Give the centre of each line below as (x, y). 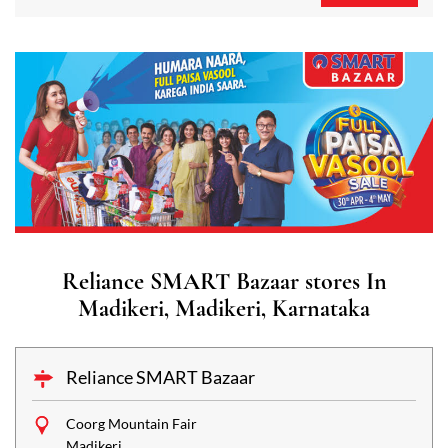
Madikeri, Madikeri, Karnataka (224, 309)
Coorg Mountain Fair (131, 424)
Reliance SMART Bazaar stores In (224, 282)
